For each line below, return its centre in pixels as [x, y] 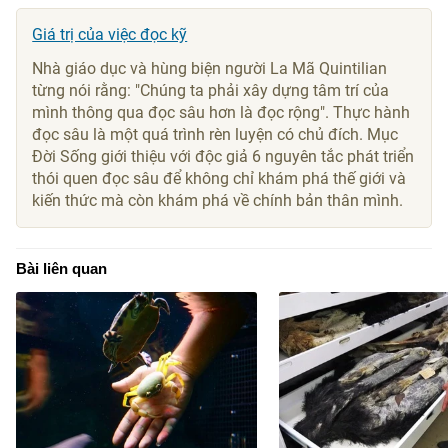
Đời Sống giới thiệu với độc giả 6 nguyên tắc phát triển [223, 157]
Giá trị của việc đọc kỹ [110, 35]
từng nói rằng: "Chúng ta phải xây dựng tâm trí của [211, 91]
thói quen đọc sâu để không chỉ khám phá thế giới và [219, 179]
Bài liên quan [62, 269]
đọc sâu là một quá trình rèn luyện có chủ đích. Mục [215, 135]
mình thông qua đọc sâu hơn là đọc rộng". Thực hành [221, 113]
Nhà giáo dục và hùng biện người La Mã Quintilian [210, 69]
